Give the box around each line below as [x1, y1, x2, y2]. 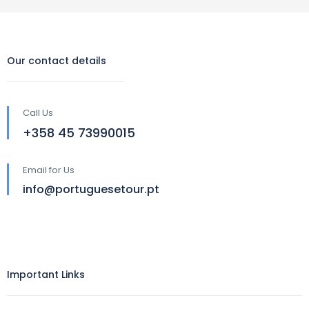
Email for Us [23, 163, 74, 177]
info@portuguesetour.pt [23, 181, 159, 197]
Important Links [7, 268, 85, 281]
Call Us [23, 106, 53, 119]
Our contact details [7, 54, 106, 68]
